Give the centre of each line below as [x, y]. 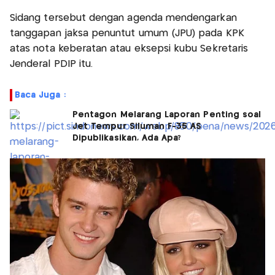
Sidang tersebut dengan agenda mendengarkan [123, 18]
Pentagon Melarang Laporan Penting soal [167, 114]
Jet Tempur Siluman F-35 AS [137, 126]
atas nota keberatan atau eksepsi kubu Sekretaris [129, 48]
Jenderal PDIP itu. [53, 64]
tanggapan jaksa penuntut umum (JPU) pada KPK [127, 33]
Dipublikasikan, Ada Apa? [127, 138]
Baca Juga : [40, 95]
